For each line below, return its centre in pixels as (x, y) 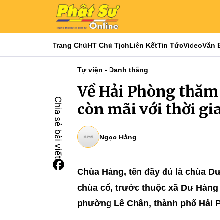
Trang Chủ (70, 45)
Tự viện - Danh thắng (113, 70)
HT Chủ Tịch (108, 45)
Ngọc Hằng (118, 137)
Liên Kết (143, 45)
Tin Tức (170, 45)
